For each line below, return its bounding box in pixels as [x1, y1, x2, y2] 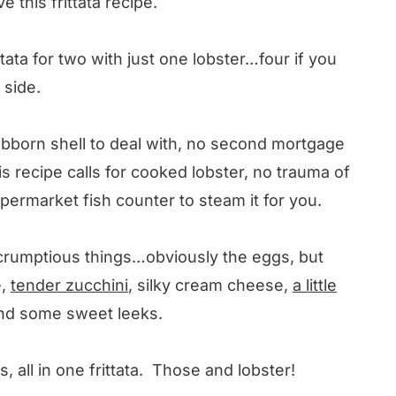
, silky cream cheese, [128, 275, 293, 294]
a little [293, 275, 337, 294]
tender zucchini [11, 275, 128, 294]
